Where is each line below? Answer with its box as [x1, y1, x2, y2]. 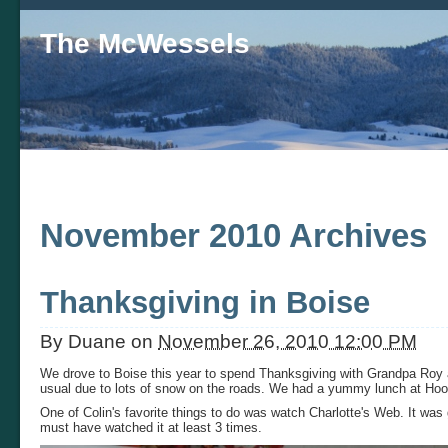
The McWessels [40, 28, 250, 59]
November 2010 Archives [40, 217, 427, 255]
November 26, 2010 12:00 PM [158, 329, 417, 352]
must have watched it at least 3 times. [40, 420, 262, 436]
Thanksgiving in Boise [40, 285, 370, 321]
